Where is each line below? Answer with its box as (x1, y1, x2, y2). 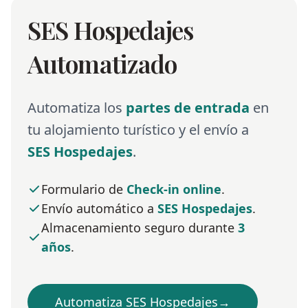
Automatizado (27, 47, 177, 80)
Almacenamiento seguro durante (41, 219, 238, 236)
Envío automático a (41, 200, 157, 217)
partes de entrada (126, 98, 250, 118)
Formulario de (41, 181, 126, 198)
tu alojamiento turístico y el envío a (27, 120, 249, 140)
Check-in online (126, 181, 221, 198)
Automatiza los (27, 98, 126, 118)
